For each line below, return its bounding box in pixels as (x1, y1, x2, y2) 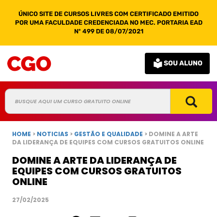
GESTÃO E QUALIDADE (74, 130, 144, 138)
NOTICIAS (37, 130, 68, 138)
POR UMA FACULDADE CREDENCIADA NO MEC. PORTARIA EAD (15, 19, 202, 26)
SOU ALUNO (164, 59, 202, 67)
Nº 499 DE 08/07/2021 (74, 28, 143, 35)
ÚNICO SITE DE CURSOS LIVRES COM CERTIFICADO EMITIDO (18, 10, 199, 17)
